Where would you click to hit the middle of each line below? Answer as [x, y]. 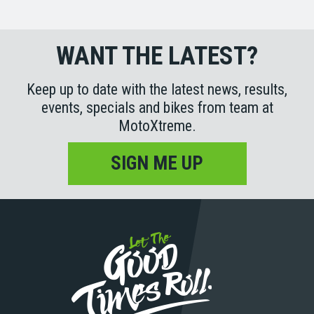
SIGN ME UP [157, 163]
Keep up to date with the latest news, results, [157, 89]
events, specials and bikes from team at [157, 107]
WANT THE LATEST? [157, 56]
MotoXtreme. [157, 125]
